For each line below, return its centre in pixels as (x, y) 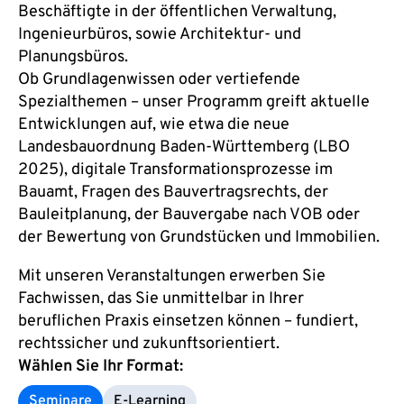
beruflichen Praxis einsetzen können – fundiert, (188, 322)
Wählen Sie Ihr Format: (101, 367)
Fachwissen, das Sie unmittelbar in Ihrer (161, 299)
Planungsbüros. (73, 58)
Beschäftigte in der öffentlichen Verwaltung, (177, 13)
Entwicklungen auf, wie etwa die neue (154, 125)
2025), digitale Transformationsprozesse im (175, 170)
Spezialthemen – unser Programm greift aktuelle (194, 103)
